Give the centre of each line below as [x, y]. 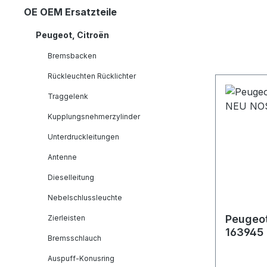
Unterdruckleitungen [83, 136]
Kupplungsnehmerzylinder [94, 116]
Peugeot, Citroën [72, 35]
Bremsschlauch [74, 238]
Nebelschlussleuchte [85, 197]
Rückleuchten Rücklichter [92, 76]
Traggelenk [68, 96]
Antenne [62, 157]
